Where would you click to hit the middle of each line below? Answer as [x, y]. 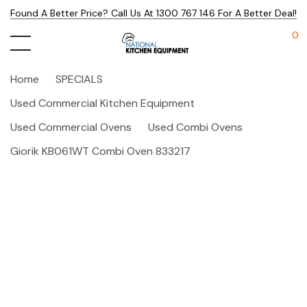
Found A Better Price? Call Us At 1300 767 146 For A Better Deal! [153, 13]
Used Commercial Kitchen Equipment [102, 103]
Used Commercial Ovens [71, 127]
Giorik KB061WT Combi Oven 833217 [100, 151]
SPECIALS [79, 79]
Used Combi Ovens [195, 127]
